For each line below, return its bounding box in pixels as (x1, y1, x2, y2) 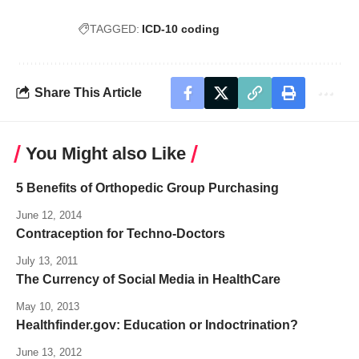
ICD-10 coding (142, 22, 220, 35)
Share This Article (34, 86, 142, 100)
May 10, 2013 (16, 300, 79, 313)
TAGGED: (90, 22, 139, 35)
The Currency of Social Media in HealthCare (16, 272, 280, 286)
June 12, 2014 (16, 208, 82, 221)
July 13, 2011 (16, 254, 78, 267)
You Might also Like (26, 143, 186, 163)
